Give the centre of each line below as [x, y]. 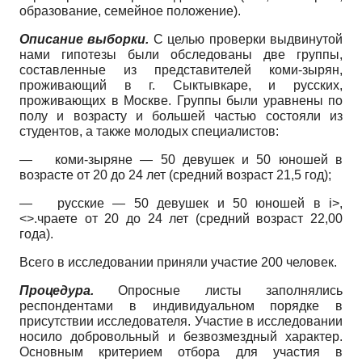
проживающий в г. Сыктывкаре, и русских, [181, 86]
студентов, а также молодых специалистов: [149, 132]
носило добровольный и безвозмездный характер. [181, 337]
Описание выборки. [84, 40]
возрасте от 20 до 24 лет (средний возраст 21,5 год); [175, 175]
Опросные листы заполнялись [218, 291]
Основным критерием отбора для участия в [181, 352]
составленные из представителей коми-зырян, [181, 70]
